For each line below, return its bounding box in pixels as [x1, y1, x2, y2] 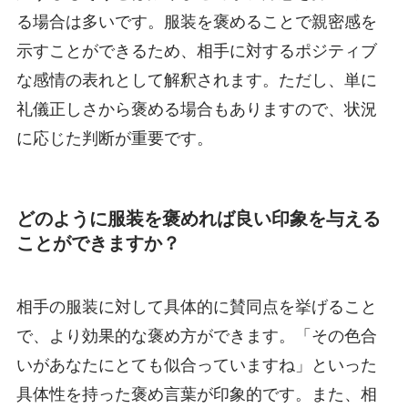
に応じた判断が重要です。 [15, 129, 213, 148]
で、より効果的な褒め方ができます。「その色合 [15, 326, 377, 345]
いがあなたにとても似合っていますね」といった [15, 355, 377, 374]
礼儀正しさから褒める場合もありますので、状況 [15, 100, 377, 119]
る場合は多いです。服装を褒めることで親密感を [15, 13, 377, 32]
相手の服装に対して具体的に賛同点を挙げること [15, 297, 377, 316]
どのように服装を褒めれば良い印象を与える [15, 209, 381, 229]
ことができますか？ [15, 233, 180, 254]
